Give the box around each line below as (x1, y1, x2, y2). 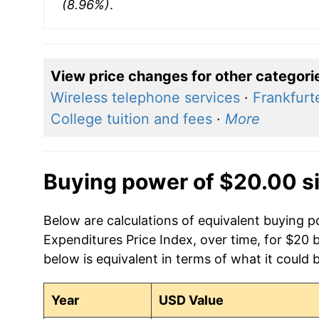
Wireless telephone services (50, 88, 240, 106)
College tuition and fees (50, 110, 212, 127)
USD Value (159, 292, 224, 308)
